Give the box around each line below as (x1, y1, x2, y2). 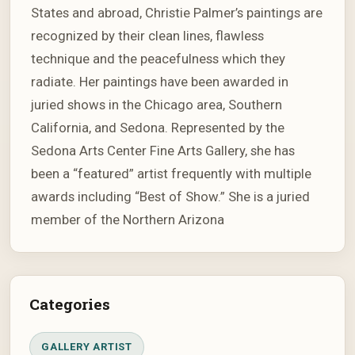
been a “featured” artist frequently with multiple (31, 166, 311, 181)
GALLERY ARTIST (41, 341, 133, 353)
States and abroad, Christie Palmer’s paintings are (31, 5, 323, 21)
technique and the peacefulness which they (31, 51, 285, 67)
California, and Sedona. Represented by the (31, 120, 284, 136)
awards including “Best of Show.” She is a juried (31, 189, 310, 204)
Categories (29, 294, 110, 314)
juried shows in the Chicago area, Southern (31, 97, 282, 113)
